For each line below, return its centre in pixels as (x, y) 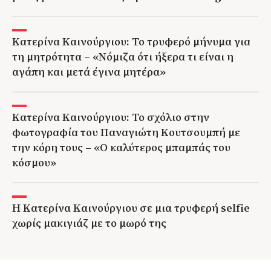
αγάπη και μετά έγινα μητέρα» (89, 71)
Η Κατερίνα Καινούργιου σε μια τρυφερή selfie (131, 207)
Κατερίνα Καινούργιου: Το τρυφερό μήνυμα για (131, 41)
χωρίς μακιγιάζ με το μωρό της (89, 223)
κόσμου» (34, 162)
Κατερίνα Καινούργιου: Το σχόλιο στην (111, 117)
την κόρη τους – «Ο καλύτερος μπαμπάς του (121, 147)
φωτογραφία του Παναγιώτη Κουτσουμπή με (126, 132)
